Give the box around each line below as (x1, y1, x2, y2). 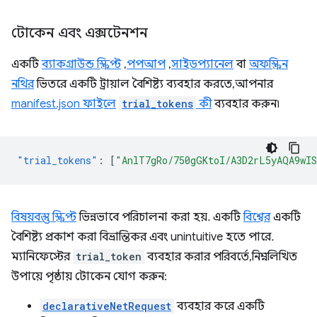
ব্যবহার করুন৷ (212, 97, 279, 111)
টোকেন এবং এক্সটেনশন (11, 24, 148, 42)
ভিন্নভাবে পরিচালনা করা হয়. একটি (76, 210, 243, 224)
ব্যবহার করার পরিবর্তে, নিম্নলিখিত (144, 250, 297, 264)
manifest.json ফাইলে (11, 97, 116, 111)
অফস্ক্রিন (249, 57, 288, 71)
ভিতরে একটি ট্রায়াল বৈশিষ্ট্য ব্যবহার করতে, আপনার (34, 77, 273, 91)
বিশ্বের (243, 210, 270, 224)
